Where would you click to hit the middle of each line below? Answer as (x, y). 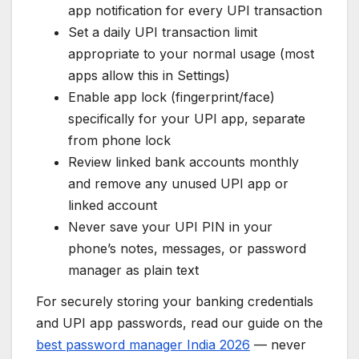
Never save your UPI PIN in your (170, 226)
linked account (113, 205)
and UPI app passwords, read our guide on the (179, 323)
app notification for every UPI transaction (195, 10)
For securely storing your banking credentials (175, 302)
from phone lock (119, 140)
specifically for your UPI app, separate (187, 118)
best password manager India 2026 (143, 345)
